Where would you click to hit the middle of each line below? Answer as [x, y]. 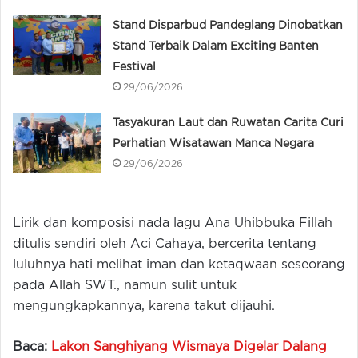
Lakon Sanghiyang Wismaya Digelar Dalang [189, 347]
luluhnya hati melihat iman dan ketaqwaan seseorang [179, 265]
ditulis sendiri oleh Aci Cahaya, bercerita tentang [165, 244]
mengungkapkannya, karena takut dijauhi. [144, 306]
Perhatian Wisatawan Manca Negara [214, 144]
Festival [135, 67]
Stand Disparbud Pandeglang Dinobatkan [228, 26]
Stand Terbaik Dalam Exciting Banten [216, 46]
